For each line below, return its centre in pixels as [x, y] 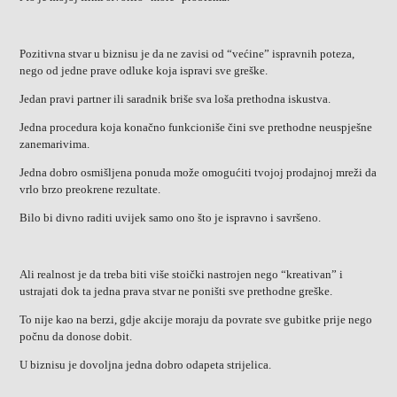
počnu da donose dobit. [76, 337]
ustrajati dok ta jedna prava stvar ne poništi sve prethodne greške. [176, 292]
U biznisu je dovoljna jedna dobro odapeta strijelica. [146, 365]
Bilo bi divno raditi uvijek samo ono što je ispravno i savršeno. [171, 218]
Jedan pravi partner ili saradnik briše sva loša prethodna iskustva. [175, 99]
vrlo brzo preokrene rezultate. [90, 190]
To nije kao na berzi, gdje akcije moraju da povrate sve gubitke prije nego [196, 320]
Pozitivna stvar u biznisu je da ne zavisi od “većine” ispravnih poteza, [187, 54]
